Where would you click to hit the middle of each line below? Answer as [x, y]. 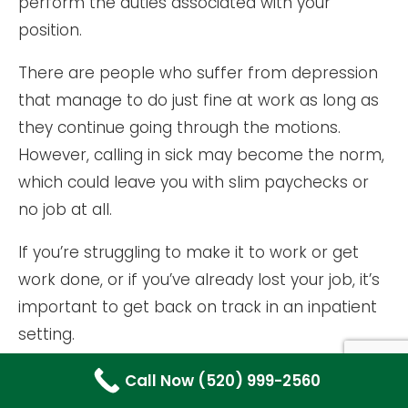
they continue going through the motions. [179, 128]
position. [50, 31]
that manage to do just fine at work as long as [199, 101]
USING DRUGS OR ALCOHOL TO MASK [192, 376]
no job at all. [65, 210]
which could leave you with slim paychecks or [194, 183]
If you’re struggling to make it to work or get [189, 253]
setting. [46, 335]
